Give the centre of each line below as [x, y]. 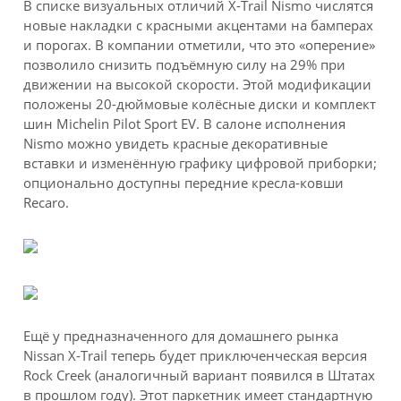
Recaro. [47, 202]
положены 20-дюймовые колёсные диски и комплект [200, 103]
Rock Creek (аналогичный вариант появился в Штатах [200, 375]
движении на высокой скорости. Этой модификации [198, 84]
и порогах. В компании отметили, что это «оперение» [200, 44]
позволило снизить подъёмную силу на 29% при [185, 64]
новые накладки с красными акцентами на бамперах [199, 25]
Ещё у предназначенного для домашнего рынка [181, 336]
